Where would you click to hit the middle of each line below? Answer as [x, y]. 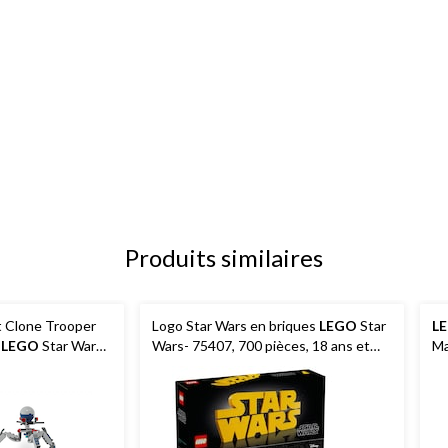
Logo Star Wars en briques [235, 325]
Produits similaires [224, 257]
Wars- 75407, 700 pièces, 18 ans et [261, 345]
